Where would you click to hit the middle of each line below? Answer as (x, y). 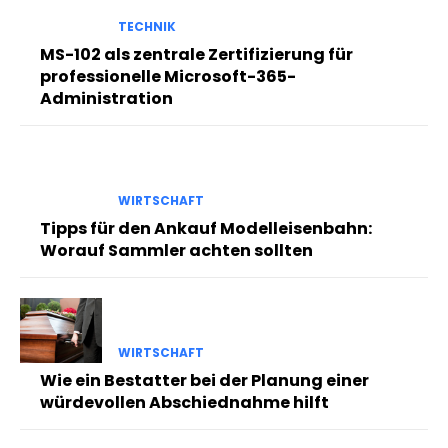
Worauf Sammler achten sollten (176, 250)
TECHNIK (146, 26)
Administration (106, 98)
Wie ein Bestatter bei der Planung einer (204, 381)
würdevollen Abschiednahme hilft (184, 403)
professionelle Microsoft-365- (168, 76)
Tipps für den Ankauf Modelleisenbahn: (206, 228)
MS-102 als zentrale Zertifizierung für (196, 54)
